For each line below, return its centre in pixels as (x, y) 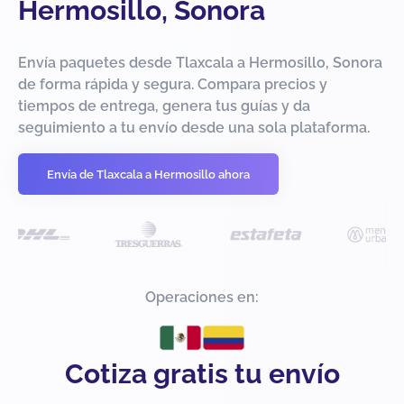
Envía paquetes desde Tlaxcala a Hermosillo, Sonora (200, 63)
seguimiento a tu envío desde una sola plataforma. (194, 128)
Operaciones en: (202, 298)
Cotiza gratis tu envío (202, 374)
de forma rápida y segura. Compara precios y (173, 85)
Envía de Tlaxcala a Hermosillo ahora (148, 174)
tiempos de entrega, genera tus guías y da (164, 106)
